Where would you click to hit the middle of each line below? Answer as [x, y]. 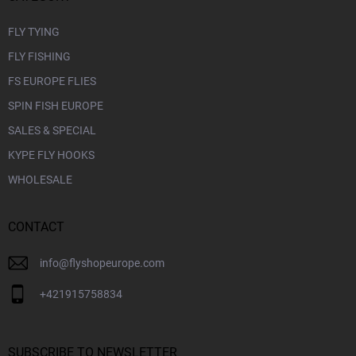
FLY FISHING [39, 56]
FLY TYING [34, 31]
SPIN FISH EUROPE [56, 105]
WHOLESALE [40, 179]
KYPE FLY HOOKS [51, 155]
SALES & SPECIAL [52, 130]
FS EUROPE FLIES [52, 81]
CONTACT [36, 226]
